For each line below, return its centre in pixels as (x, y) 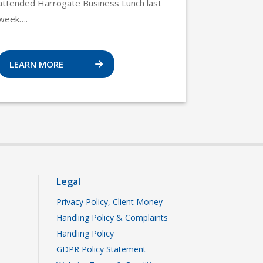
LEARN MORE (38, 64)
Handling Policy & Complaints (112, 217)
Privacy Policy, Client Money (109, 201)
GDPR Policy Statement (101, 249)
